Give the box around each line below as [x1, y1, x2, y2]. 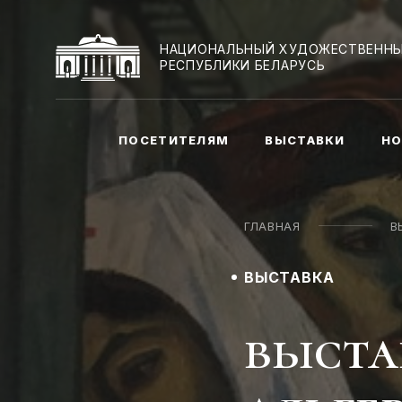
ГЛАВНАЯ [244, 219, 301, 233]
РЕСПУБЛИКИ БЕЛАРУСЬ [160, 57, 326, 73]
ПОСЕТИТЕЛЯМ [118, 132, 230, 147]
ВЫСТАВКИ [265, 132, 345, 147]
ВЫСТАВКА [244, 268, 335, 286]
